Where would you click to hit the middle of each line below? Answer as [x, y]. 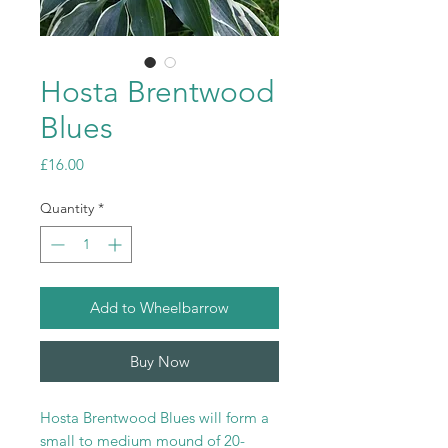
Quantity [67, 208]
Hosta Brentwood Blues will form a [154, 418]
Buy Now [159, 362]
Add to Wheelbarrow [159, 308]
